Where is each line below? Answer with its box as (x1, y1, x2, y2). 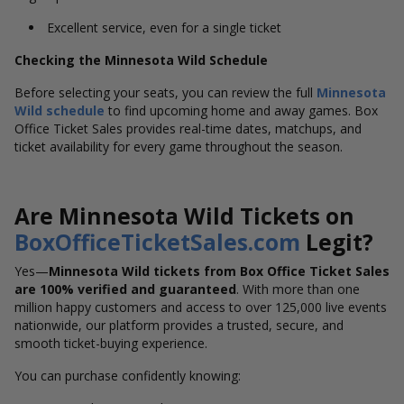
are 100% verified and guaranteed (14, 280, 236, 298)
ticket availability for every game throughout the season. (14, 138, 343, 155)
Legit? (300, 227, 373, 257)
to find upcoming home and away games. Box (105, 102, 378, 119)
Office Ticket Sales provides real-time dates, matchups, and (14, 120, 362, 137)
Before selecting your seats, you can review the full (14, 84, 317, 101)
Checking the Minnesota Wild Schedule (14, 51, 268, 69)
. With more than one (236, 280, 360, 298)
